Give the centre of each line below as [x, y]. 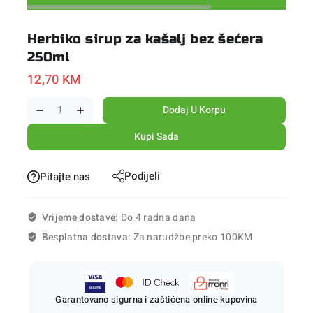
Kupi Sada [156, 136]
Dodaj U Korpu [195, 110]
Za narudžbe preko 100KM [193, 238]
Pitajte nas [65, 176]
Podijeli [143, 176]
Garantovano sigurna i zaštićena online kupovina [156, 300]
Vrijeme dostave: [81, 218]
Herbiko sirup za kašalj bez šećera [145, 39]
